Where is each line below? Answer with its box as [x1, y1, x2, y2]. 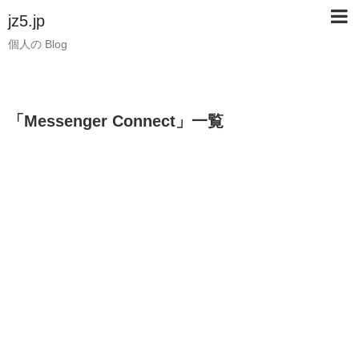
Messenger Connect [24, 112, 175, 131]
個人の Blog [8, 38, 67, 50]
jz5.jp [8, 12, 45, 30]
